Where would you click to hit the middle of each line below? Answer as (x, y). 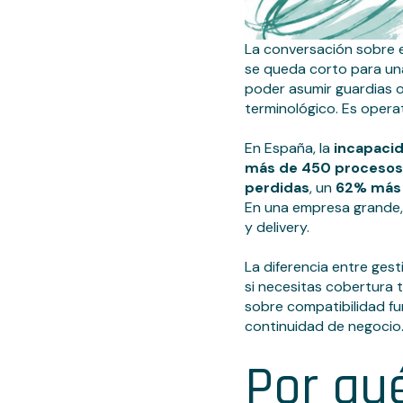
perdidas (277, 188)
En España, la (289, 148)
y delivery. (277, 228)
